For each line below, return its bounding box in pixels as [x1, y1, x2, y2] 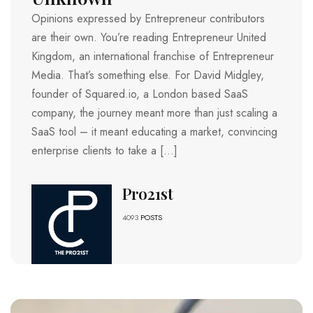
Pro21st [122, 182, 173, 204]
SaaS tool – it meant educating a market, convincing [31, 123, 277, 140]
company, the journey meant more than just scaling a [31, 104, 277, 121]
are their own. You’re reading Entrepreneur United [31, 29, 266, 45]
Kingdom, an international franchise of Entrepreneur [31, 48, 274, 64]
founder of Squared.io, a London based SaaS [31, 85, 248, 102]
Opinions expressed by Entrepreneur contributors [31, 10, 265, 27]
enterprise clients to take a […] [31, 142, 177, 159]
